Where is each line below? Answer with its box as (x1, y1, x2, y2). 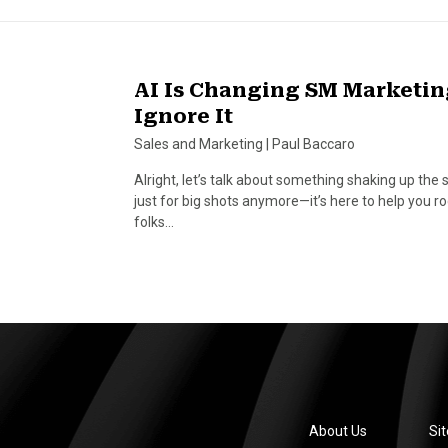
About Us (308, 423, 367, 440)
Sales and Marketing (134, 136, 263, 152)
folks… (134, 214, 174, 230)
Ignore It (134, 104, 233, 128)
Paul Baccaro (272, 136, 355, 152)
